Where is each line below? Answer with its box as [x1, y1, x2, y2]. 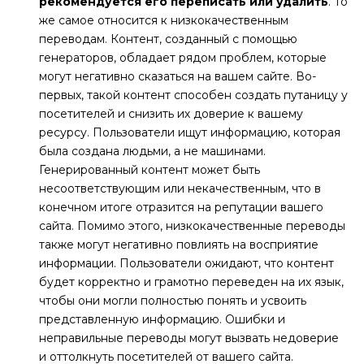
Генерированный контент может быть [39, 162, 260, 178]
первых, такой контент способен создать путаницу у [39, 88, 348, 103]
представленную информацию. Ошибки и [39, 312, 285, 327]
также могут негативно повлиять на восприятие [39, 237, 318, 253]
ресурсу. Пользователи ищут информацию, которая [39, 125, 340, 141]
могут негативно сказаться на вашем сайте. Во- [39, 69, 316, 84]
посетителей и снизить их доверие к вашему [39, 106, 303, 122]
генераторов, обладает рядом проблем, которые [39, 50, 327, 66]
